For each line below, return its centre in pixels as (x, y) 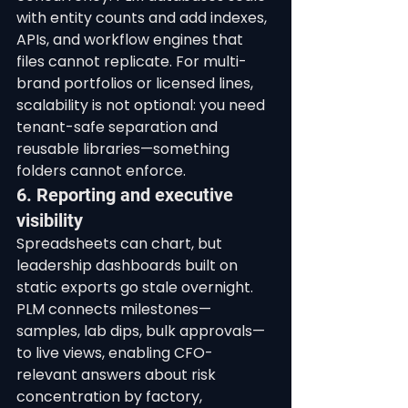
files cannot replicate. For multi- (132, 61)
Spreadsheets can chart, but (121, 244)
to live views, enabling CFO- (115, 353)
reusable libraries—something (125, 149)
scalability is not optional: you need (143, 105)
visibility (50, 220)
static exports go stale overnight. (137, 287)
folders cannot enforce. (101, 171)
